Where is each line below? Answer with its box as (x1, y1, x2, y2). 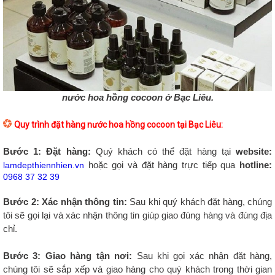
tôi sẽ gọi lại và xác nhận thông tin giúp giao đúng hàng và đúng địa (3, 210, 272, 221)
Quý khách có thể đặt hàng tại (90, 146, 236, 157)
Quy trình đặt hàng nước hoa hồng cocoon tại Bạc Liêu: (14, 120, 223, 130)
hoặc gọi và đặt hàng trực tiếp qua (84, 160, 239, 171)
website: (236, 146, 273, 157)
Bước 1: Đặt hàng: (3, 146, 91, 157)
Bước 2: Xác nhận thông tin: (3, 196, 127, 207)
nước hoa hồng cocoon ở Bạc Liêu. (61, 92, 214, 103)
